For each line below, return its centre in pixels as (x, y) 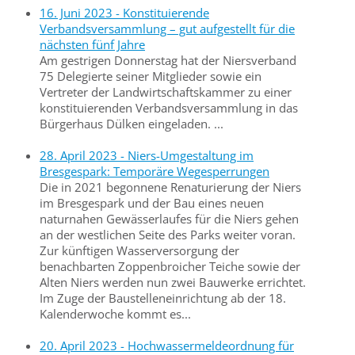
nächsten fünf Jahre (92, 44)
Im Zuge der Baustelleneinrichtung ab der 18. (163, 298)
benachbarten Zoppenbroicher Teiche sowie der (170, 266)
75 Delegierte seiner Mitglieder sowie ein (151, 76)
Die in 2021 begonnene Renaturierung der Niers (170, 187)
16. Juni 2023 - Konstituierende (124, 13)
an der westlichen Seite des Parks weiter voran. (168, 235)
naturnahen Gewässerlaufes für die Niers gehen (169, 219)
